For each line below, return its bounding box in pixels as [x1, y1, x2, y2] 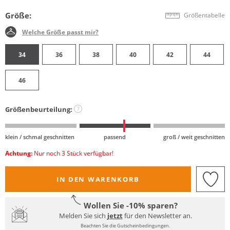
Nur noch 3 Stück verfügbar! [32, 149, 113, 157]
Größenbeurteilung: [5, 105, 72, 114]
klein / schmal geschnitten [5, 133, 74, 141]
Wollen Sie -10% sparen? [83, 200, 178, 210]
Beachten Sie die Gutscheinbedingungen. [81, 222, 170, 229]
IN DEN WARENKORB [56, 174, 140, 184]
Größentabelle [184, 11, 225, 19]
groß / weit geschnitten [163, 133, 225, 141]
